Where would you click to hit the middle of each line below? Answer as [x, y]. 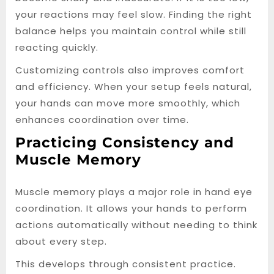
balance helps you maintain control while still [131, 31]
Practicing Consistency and [125, 142]
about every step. [61, 241]
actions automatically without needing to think [136, 225]
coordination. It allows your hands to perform [131, 208]
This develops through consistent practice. [126, 264]
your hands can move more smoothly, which [128, 103]
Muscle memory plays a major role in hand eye [134, 192]
